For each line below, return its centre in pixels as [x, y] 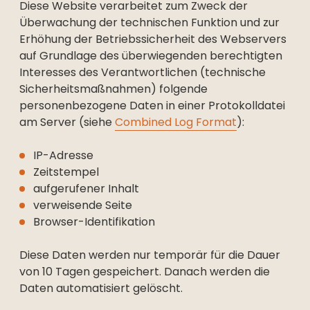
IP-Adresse [63, 155]
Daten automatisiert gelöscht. [101, 288]
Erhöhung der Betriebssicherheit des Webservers [153, 39]
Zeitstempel [66, 172]
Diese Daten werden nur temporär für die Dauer [150, 255]
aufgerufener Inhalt [86, 189]
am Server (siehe [67, 122]
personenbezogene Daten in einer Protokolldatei [152, 106]
